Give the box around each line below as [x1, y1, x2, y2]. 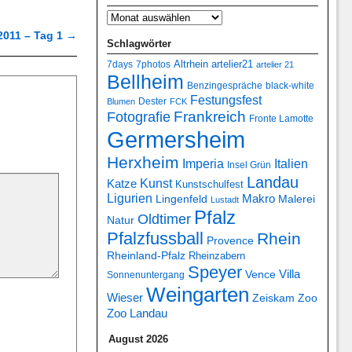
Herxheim [106, 153, 179, 173]
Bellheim [106, 71, 184, 93]
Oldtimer [137, 211, 191, 228]
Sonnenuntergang [106, 269, 185, 280]
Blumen [106, 97, 135, 107]
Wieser [106, 291, 143, 305]
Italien [273, 156, 308, 171]
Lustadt [210, 195, 239, 205]
